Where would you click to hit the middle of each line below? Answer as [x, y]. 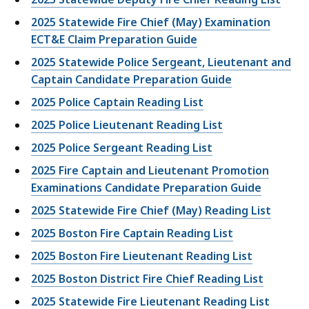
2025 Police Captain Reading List [117, 102]
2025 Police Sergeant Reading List [122, 148]
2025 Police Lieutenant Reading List [127, 125]
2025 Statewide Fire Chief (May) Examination [151, 22]
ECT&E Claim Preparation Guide [114, 40]
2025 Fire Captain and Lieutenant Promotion [150, 171]
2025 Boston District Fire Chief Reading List [147, 279]
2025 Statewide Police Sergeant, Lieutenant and [161, 62]
